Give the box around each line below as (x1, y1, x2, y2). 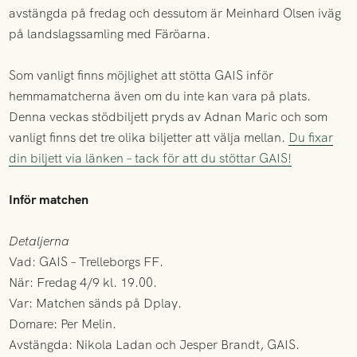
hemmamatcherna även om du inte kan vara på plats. (9, 88, 312, 105)
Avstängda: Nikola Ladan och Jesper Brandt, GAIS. (9, 336, 300, 354)
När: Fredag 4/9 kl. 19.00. (9, 274, 158, 292)
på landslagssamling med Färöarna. (9, 25, 211, 43)
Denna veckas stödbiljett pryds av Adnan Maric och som (9, 108, 328, 126)
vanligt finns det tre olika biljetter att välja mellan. (9, 129, 289, 147)
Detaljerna (9, 233, 70, 250)
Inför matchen (9, 191, 89, 209)
